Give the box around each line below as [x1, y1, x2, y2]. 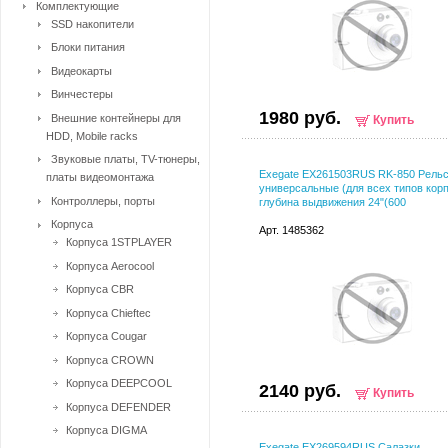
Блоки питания [51, 41, 125, 53]
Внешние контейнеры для [51, 111, 181, 124]
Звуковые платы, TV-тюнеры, [51, 153, 200, 165]
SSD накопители [51, 17, 134, 30]
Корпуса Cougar [66, 330, 147, 342]
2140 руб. [259, 381, 341, 401]
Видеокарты [51, 64, 112, 77]
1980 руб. [259, 108, 341, 128]
